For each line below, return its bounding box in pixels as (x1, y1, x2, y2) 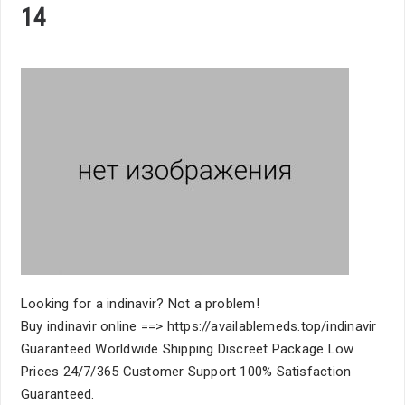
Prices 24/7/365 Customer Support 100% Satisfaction (21, 363, 352, 380)
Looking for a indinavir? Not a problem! (21, 296, 259, 312)
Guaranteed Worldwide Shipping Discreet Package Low (21, 341, 354, 357)
